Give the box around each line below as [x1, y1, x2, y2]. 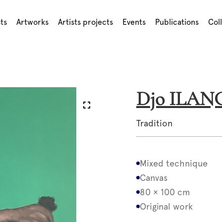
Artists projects [57, 17, 113, 27]
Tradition [136, 118, 172, 128]
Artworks [16, 17, 49, 27]
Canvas [139, 172, 167, 183]
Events [122, 17, 146, 27]
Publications [155, 17, 199, 27]
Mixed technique [139, 158, 208, 168]
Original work [139, 201, 193, 212]
